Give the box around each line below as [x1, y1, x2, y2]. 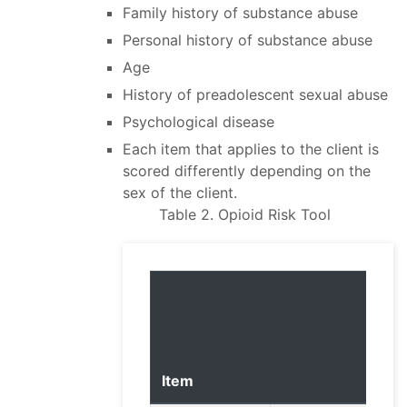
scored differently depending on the [123, 162, 371, 181]
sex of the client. [123, 184, 237, 203]
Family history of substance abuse [123, 4, 358, 23]
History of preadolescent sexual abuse [123, 85, 388, 104]
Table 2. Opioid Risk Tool [159, 205, 331, 224]
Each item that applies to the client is [123, 140, 379, 159]
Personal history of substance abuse [123, 31, 372, 50]
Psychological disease [123, 113, 274, 132]
